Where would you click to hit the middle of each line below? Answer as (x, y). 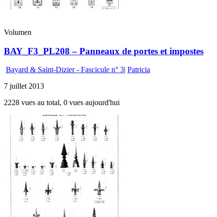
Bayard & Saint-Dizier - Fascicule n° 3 (65, 70)
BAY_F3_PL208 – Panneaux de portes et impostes (104, 51)
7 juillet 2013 (24, 86)
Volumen (18, 32)
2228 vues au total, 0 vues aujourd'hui (62, 103)
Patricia (139, 70)
